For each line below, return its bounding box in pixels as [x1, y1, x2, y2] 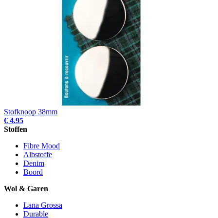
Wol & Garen [4, 184, 48, 193]
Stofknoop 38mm [4, 107, 57, 116]
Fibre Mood [23, 141, 60, 150]
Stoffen [4, 125, 27, 133]
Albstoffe [23, 150, 52, 159]
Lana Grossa [23, 200, 62, 209]
